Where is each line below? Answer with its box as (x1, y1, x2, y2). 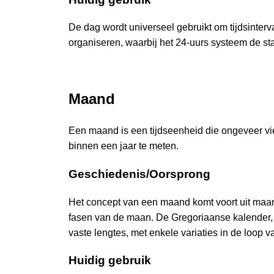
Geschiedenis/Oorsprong (68, 167, 210, 180)
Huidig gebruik (68, 254, 151, 267)
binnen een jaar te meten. (68, 141, 179, 152)
